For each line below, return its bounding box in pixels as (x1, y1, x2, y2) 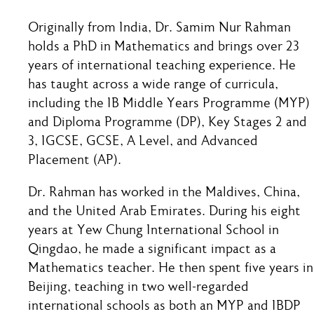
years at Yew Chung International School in (28, 224, 279, 238)
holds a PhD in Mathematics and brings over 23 (28, 40, 299, 54)
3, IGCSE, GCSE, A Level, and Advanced (28, 135, 258, 149)
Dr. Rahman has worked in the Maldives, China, (28, 186, 300, 200)
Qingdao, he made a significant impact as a (28, 243, 276, 257)
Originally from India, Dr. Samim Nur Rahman (28, 21, 291, 35)
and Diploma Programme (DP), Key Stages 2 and (28, 116, 307, 130)
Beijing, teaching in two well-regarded (28, 281, 249, 295)
